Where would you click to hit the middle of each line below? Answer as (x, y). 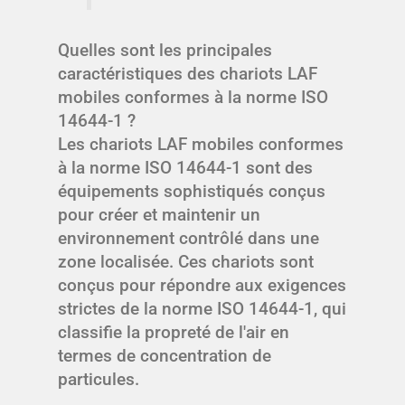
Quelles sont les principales (165, 50)
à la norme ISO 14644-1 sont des (185, 167)
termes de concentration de (165, 355)
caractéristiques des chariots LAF (188, 73)
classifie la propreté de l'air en (174, 332)
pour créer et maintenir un (159, 214)
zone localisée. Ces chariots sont (186, 261)
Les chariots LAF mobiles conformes (201, 144)
